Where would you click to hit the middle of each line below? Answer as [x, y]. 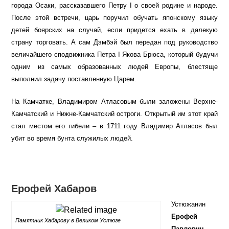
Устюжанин [189, 204]
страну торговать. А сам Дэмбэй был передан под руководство [114, 42]
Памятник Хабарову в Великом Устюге [68, 221]
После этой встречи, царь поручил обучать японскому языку [114, 18]
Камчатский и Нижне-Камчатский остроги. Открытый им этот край [114, 114]
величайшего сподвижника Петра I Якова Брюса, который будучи [114, 55]
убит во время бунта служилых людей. [72, 139]
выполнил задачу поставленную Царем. [74, 79]
